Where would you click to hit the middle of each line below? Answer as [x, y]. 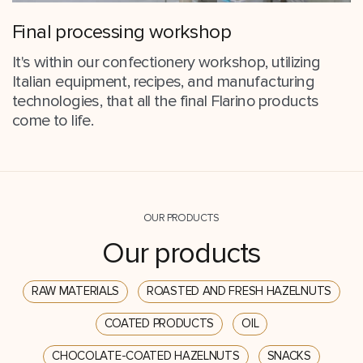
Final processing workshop [122, 32]
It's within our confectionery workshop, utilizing [167, 62]
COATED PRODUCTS [159, 324]
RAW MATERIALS [75, 291]
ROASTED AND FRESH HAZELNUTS [239, 291]
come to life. [53, 120]
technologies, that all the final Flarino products [166, 101]
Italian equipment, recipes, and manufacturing [163, 81]
